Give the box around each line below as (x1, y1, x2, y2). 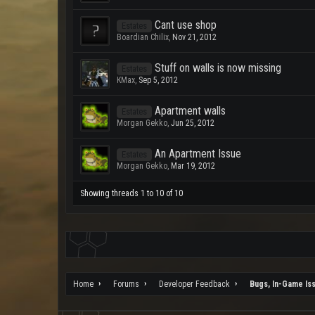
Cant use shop (155, 18, 217, 32)
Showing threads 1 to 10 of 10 (80, 188, 183, 198)
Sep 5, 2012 (139, 75, 178, 85)
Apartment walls (155, 104, 226, 117)
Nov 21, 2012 (172, 32, 217, 42)
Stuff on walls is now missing (155, 61, 281, 75)
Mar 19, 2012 (171, 161, 215, 171)
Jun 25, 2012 (171, 118, 214, 128)
